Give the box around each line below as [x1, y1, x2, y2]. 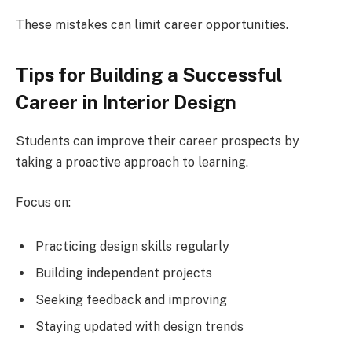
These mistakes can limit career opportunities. [16, 17, 288, 33]
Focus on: [16, 195, 71, 211]
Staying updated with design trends [35, 318, 244, 334]
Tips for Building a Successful [16, 63, 282, 86]
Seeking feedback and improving [35, 291, 227, 307]
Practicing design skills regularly [35, 238, 229, 254]
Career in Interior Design [16, 90, 236, 113]
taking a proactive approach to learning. [16, 154, 248, 170]
